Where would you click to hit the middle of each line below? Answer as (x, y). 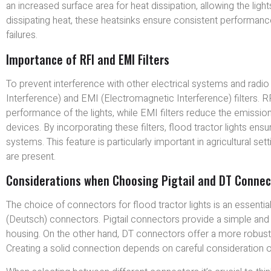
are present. (31, 156)
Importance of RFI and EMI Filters (88, 59)
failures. (22, 35)
